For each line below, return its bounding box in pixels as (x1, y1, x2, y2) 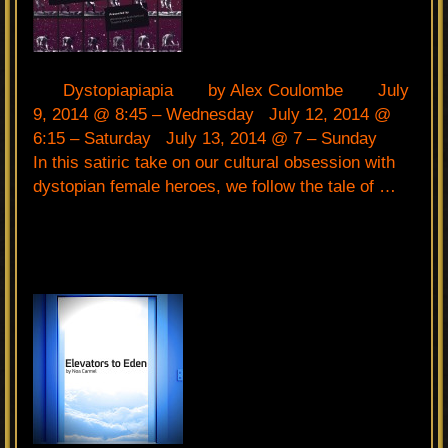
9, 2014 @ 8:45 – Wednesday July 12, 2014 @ (33, 104, 391, 124)
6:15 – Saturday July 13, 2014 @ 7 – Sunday (33, 128, 397, 148)
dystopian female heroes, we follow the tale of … (33, 176, 396, 196)
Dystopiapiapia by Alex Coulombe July (33, 80, 409, 100)
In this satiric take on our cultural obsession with (33, 152, 395, 172)
